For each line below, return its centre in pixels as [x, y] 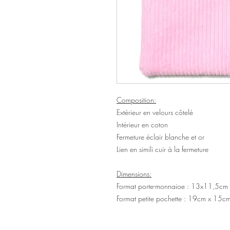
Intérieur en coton [142, 124]
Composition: [136, 100]
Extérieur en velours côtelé [155, 112]
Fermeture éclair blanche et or [160, 137]
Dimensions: [134, 174]
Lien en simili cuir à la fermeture [162, 149]
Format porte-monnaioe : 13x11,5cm [172, 186]
